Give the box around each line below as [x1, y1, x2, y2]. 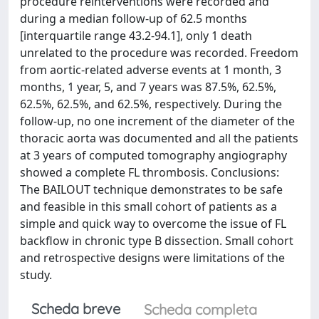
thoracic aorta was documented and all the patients [20, 130, 298, 146]
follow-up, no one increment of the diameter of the [20, 113, 295, 129]
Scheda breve [31, 300, 120, 318]
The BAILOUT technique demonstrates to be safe [20, 182, 283, 197]
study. [20, 267, 52, 283]
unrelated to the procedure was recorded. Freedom [20, 45, 298, 61]
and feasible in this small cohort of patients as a [20, 199, 277, 214]
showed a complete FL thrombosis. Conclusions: [20, 164, 279, 180]
